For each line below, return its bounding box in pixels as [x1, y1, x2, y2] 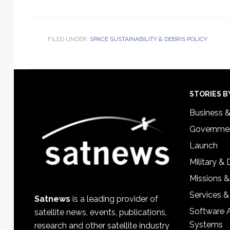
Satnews [34, 194, 70, 204]
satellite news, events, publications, [34, 207, 167, 217]
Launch [189, 140, 218, 150]
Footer [33, 89, 82, 107]
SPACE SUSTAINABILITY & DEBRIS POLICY [89, 35, 207, 43]
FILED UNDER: [47, 35, 90, 43]
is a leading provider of [70, 194, 158, 204]
